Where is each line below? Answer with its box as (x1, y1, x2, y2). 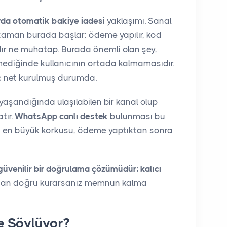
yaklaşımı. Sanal (105, 15, 172, 26)
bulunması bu (108, 110, 165, 121)
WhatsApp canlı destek (15, 110, 108, 121)
